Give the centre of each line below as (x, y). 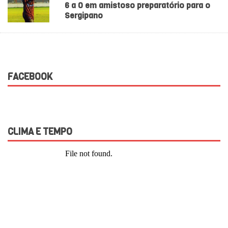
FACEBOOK (30, 77)
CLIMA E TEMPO (40, 132)
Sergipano (84, 16)
